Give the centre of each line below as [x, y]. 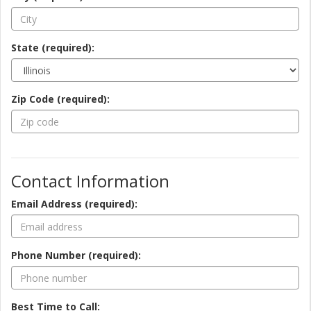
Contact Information [90, 181]
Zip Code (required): [60, 99]
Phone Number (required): [76, 255]
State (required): [53, 48]
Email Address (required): [74, 204]
